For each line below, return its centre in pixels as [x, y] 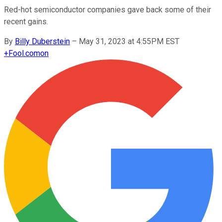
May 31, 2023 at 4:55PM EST [129, 41]
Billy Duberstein [42, 41]
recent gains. [26, 21]
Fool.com [24, 53]
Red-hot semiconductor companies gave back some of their [108, 9]
